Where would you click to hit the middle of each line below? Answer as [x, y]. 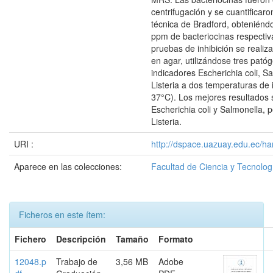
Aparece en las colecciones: [68, 166]
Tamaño [132, 239]
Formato [176, 239]
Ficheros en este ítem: [62, 214]
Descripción [81, 239]
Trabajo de [77, 261]
